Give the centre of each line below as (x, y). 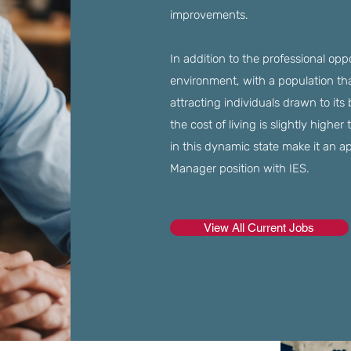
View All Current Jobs (259, 228)
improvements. (209, 15)
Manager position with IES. (239, 168)
